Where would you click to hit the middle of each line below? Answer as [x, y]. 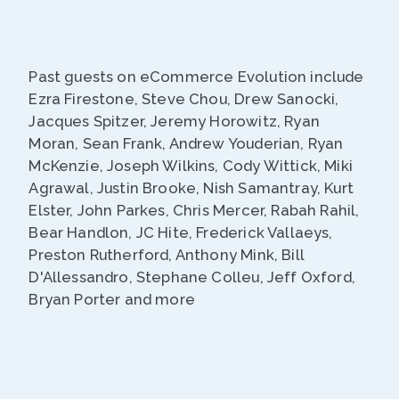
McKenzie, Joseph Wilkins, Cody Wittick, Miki [191, 166]
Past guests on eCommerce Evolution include [196, 77]
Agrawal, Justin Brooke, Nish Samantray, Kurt [191, 188]
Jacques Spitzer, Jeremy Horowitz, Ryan [174, 122]
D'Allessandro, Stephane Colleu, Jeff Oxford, [192, 277]
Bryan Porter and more [112, 300]
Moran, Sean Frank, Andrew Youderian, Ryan [186, 144]
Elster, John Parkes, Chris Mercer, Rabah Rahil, [194, 211]
